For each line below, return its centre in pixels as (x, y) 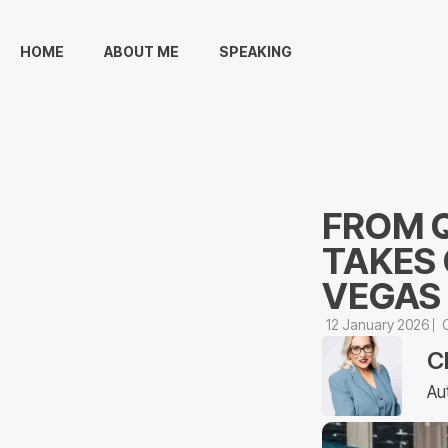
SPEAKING (255, 52)
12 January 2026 (377, 324)
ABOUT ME (141, 52)
